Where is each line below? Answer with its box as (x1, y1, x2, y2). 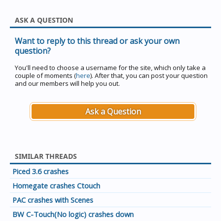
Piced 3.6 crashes (12, 166, 69, 176)
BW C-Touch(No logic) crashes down (12, 209, 134, 219)
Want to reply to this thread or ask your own (15, 36, 180, 46)
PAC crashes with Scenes (12, 195, 93, 205)
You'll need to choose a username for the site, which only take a (15, 63, 206, 72)
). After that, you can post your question (90, 71, 208, 80)
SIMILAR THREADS (15, 151, 77, 161)
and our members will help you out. (15, 79, 120, 88)
